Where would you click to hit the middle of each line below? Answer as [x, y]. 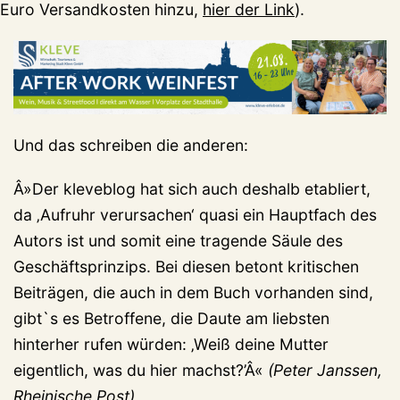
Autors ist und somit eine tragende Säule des [178, 241]
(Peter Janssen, [325, 371]
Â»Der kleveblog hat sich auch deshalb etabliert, [192, 189]
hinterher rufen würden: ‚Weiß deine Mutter [171, 345]
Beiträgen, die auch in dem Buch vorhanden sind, [193, 293]
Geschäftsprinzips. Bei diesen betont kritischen [186, 267]
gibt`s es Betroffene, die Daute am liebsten [171, 319]
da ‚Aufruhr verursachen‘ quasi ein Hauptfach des [195, 215]
